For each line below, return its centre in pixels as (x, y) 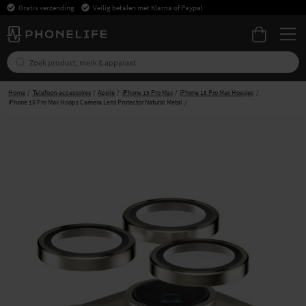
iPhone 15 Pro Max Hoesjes (217, 93)
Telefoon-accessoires (61, 93)
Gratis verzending (46, 8)
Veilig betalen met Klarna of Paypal (148, 8)
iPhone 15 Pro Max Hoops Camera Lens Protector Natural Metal (95, 102)
